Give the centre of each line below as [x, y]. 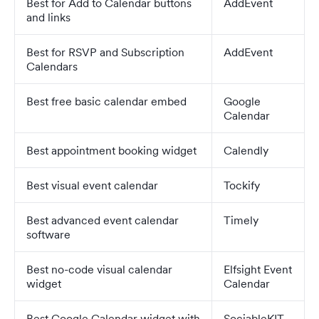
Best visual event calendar [92, 185]
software [48, 234]
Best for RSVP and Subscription [105, 52]
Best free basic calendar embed [106, 101]
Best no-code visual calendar [99, 269]
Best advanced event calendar [103, 220]
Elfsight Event [258, 269]
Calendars [52, 66]
